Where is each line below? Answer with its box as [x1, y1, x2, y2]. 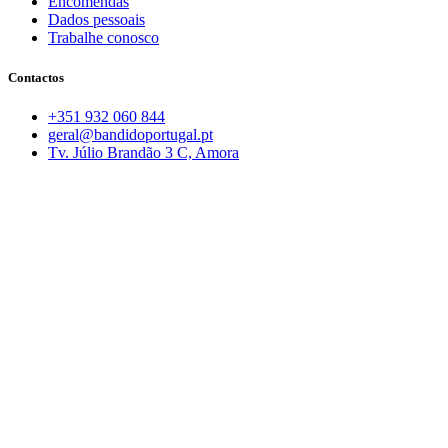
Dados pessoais [48, 11, 145, 29]
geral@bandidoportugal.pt [48, 125, 213, 143]
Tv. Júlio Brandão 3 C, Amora [48, 143, 239, 161]
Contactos [8, 69, 64, 85]
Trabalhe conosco [48, 29, 159, 47]
